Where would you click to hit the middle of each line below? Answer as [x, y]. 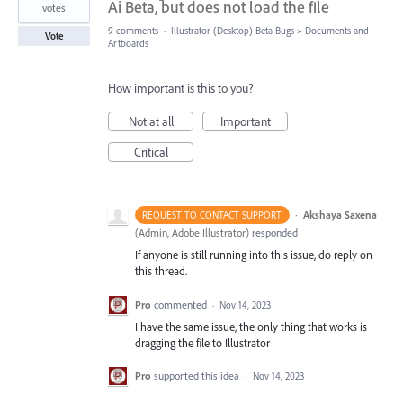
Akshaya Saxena [340, 215]
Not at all [151, 122]
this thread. [161, 271]
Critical [151, 152]
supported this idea [198, 375]
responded [273, 233]
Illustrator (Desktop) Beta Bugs [233, 31]
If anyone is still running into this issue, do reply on [254, 255]
